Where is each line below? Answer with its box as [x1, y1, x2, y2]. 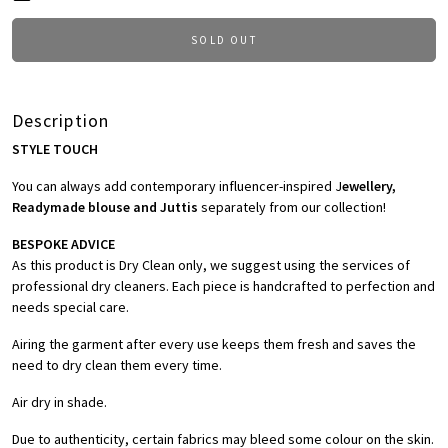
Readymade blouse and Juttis [12, 198, 201, 217]
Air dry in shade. [12, 393, 107, 412]
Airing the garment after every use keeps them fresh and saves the [12, 335, 416, 354]
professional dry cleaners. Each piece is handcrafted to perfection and [12, 277, 435, 296]
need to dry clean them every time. [12, 356, 225, 375]
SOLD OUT [191, 33, 257, 48]
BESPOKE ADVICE [12, 235, 115, 254]
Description [12, 109, 109, 133]
